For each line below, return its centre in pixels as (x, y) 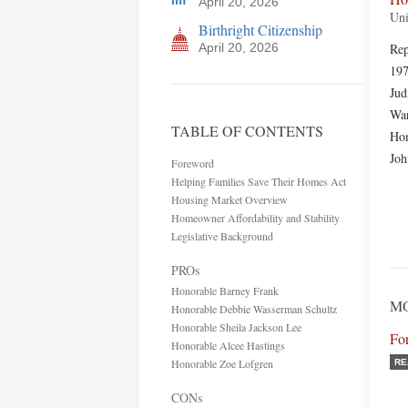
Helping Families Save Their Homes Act (259, 181)
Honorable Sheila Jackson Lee (236, 327)
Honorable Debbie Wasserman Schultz (254, 309)
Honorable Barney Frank (225, 291)
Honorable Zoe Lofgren (222, 363)
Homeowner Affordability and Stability (255, 218)
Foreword (193, 163)
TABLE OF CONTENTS (247, 131)
